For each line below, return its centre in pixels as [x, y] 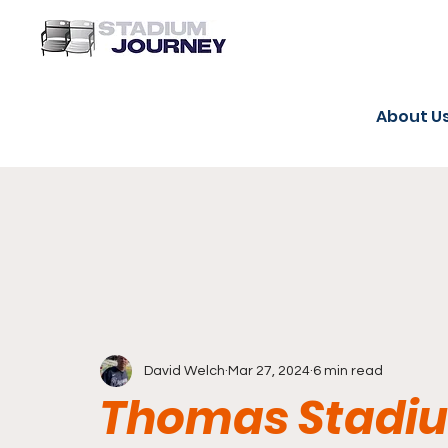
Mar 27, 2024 [269, 370]
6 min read [348, 370]
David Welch [184, 370]
